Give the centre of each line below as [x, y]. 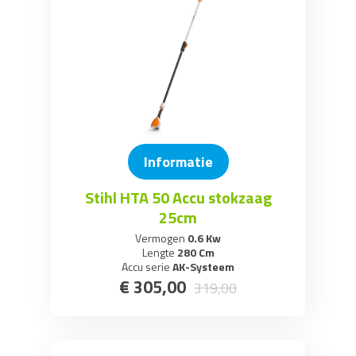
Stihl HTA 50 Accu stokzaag [178, 197]
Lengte [158, 252]
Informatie [178, 161]
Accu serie [146, 266]
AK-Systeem [202, 266]
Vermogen [160, 238]
